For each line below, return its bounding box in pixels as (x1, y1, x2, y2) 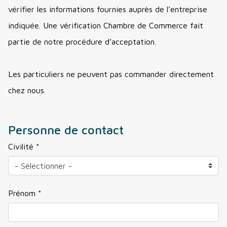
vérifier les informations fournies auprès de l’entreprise (8, 5, 207, 14)
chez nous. (8, 86, 46, 95)
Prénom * (8, 188, 42, 198)
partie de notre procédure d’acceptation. (8, 37, 156, 47)
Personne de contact (8, 123, 124, 137)
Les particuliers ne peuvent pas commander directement (8, 69, 214, 79)
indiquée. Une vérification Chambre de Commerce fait (8, 21, 203, 30)
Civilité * (8, 142, 40, 152)
